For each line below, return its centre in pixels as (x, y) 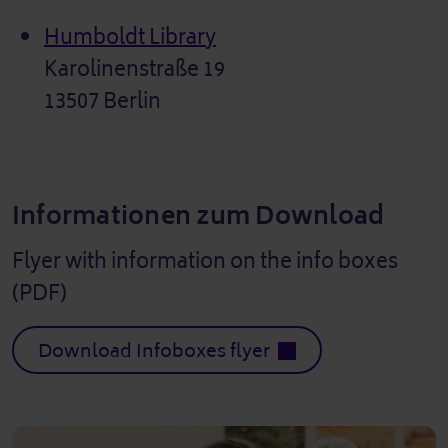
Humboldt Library (130, 37)
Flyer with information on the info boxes (205, 261)
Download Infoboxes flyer (154, 350)
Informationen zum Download (198, 215)
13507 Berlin (102, 101)
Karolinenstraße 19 (134, 69)
